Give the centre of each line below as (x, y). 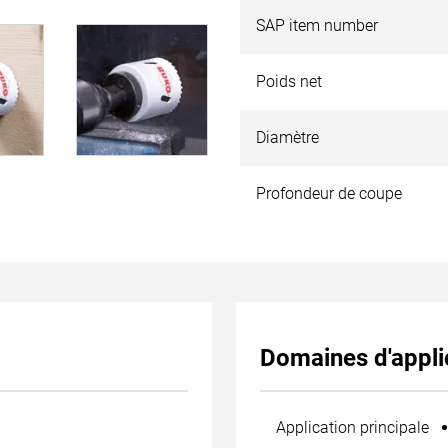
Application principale (352, 427)
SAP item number (317, 25)
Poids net (289, 81)
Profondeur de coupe (329, 193)
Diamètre (287, 137)
